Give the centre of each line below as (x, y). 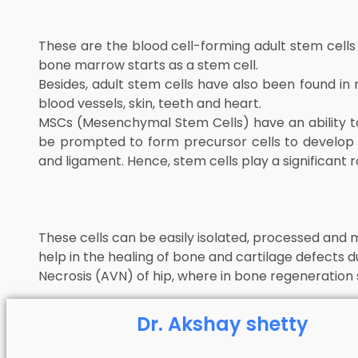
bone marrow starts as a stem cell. (148, 65)
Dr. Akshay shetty (223, 324)
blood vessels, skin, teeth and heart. (150, 103)
